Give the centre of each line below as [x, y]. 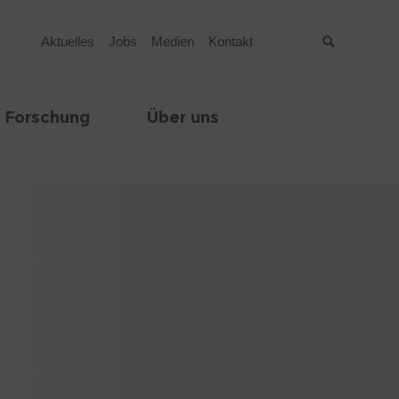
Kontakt [230, 41]
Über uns [183, 118]
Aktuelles [67, 41]
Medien [172, 41]
